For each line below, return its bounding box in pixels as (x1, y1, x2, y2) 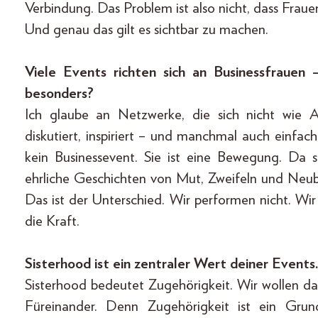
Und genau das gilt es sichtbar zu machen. (25, 22, 268, 38)
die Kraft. (25, 214, 79, 229)
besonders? (25, 86, 94, 102)
